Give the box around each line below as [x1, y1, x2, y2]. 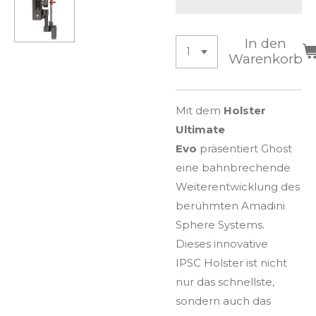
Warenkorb [229, 51, 303, 68]
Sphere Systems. [176, 217, 265, 231]
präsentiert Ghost [200, 141, 292, 155]
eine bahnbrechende [176, 160, 291, 174]
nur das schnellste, [176, 274, 274, 288]
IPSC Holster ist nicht [176, 255, 287, 269]
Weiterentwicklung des [176, 179, 300, 193]
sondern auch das [176, 293, 271, 308]
